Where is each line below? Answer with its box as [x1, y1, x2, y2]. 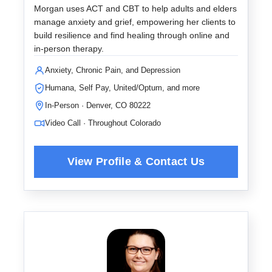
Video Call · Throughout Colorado [45, 118, 161, 127]
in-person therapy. [34, 44, 104, 53]
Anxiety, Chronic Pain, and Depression [45, 66, 180, 75]
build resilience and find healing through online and [34, 30, 229, 40]
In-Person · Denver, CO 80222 [45, 101, 151, 110]
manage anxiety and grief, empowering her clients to [34, 17, 236, 27]
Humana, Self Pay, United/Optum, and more [45, 83, 200, 92]
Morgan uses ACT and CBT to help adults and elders [34, 4, 237, 13]
